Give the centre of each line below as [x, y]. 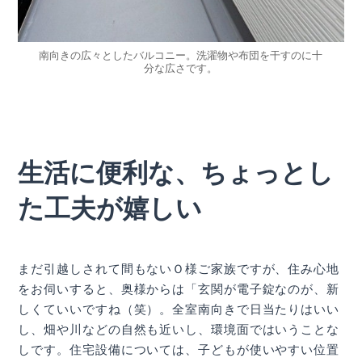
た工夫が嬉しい [110, 208]
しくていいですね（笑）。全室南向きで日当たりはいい [179, 309]
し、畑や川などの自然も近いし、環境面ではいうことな [179, 330]
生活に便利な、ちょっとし [176, 173]
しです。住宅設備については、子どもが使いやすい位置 [179, 350]
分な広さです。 [181, 68]
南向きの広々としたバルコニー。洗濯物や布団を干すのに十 [181, 55]
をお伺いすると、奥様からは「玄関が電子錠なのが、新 [179, 289]
